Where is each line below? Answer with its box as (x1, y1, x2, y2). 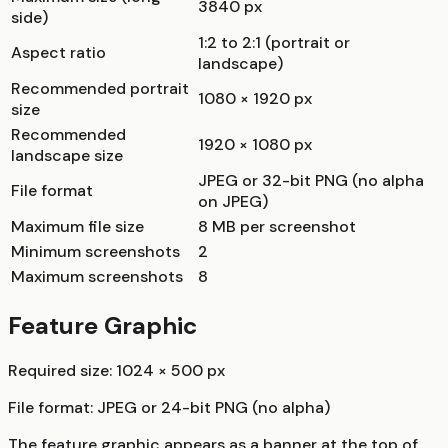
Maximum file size (11, 215, 144, 237)
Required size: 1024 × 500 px (8, 360, 225, 382)
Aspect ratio (11, 41, 106, 63)
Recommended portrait (11, 77, 189, 99)
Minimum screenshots (11, 240, 180, 262)
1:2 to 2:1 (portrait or (198, 31, 350, 53)
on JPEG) (198, 190, 268, 212)
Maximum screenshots (11, 265, 183, 287)
